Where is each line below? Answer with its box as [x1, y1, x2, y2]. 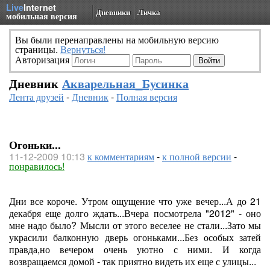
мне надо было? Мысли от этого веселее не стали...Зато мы [9, 218, 261, 232]
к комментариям [87, 149, 154, 163]
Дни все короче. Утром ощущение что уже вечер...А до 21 [9, 194, 261, 208]
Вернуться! [60, 42, 105, 56]
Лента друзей [9, 90, 64, 104]
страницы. [15, 42, 60, 56]
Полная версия [116, 90, 177, 104]
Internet [24, 1, 56, 13]
